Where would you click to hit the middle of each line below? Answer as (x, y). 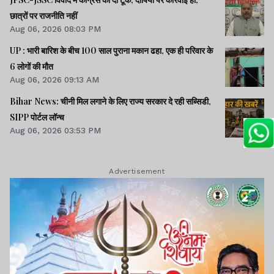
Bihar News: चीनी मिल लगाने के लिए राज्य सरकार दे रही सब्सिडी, (110, 102)
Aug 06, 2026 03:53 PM (55, 131)
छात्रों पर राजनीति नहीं (43, 15)
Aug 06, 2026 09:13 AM (54, 80)
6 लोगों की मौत (31, 67)
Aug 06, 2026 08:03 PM (55, 28)
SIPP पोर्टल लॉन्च (37, 117)
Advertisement (137, 171)
